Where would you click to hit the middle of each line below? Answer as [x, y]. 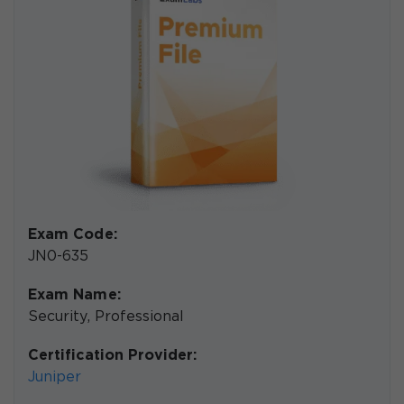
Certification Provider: [113, 356]
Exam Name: [74, 296]
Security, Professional [106, 317]
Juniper [55, 378]
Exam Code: [73, 235]
